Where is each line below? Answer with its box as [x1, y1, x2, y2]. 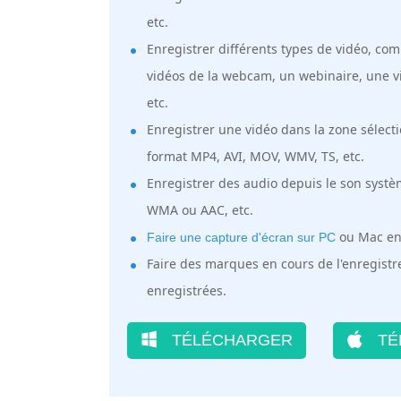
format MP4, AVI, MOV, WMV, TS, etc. [147, 148, 364, 165]
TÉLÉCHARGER [167, 331, 293, 349]
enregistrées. [147, 282, 226, 299]
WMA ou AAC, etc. [147, 201, 253, 218]
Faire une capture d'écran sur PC [147, 230, 336, 244]
